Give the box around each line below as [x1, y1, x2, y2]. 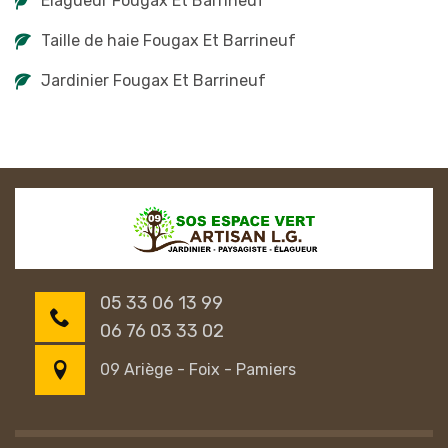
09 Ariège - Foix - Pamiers [100, 360, 296, 380]
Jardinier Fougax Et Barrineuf [41, 71, 266, 90]
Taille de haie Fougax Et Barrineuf [41, 31, 296, 50]
